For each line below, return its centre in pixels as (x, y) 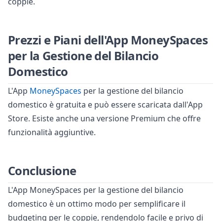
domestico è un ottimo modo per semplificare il (97, 204)
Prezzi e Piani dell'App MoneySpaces (108, 40)
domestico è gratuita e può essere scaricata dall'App (105, 105)
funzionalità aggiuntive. (52, 132)
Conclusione (42, 171)
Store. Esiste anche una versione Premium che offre (104, 119)
